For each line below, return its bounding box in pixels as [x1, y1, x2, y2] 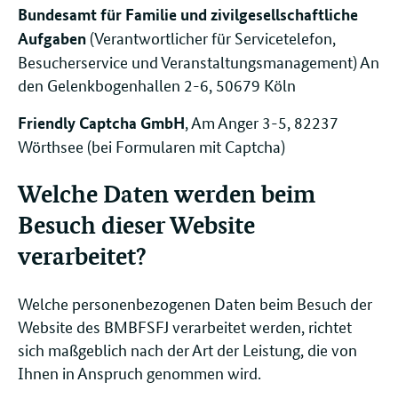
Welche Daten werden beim [18, 177, 315, 210]
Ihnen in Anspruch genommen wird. [18, 362, 261, 384]
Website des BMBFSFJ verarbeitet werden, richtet [18, 315, 352, 338]
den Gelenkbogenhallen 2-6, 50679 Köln [18, 73, 299, 95]
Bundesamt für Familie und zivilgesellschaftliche [18, 3, 358, 25]
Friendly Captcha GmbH [18, 111, 185, 133]
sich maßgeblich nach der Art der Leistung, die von [18, 338, 357, 361]
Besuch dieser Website [18, 208, 255, 241]
